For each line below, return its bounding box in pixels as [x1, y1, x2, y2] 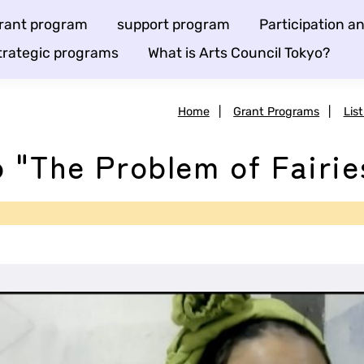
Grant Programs [233, 104, 320, 119]
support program [117, 16, 230, 33]
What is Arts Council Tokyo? [148, 45, 330, 62]
